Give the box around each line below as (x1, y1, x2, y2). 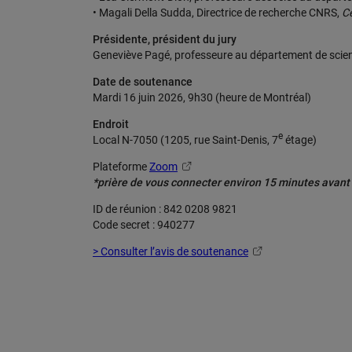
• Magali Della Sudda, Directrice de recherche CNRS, (93, 6, 342, 19)
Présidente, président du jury (93, 33, 236, 46)
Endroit (93, 118, 129, 130)
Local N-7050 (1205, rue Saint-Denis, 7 (93, 134, 278, 146)
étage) (283, 134, 317, 146)
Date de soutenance (93, 75, 192, 88)
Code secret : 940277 (93, 218, 195, 231)
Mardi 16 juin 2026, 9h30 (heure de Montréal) (93, 91, 311, 104)
